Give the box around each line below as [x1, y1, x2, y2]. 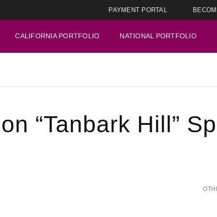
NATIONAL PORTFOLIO [120, 32, 197, 40]
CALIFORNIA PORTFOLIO [15, 32, 100, 40]
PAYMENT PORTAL [108, 6, 167, 14]
